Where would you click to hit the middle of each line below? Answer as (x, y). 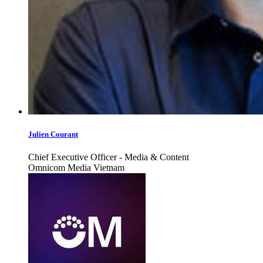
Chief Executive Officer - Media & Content (109, 157)
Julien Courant (53, 134)
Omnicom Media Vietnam (76, 168)
